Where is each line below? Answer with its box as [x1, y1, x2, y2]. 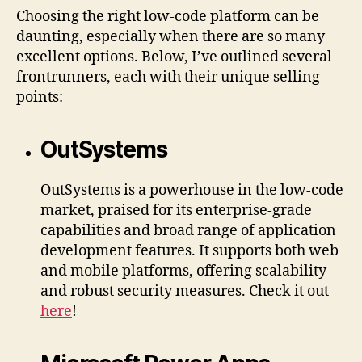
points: [16, 87, 63, 107]
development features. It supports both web [40, 241, 339, 260]
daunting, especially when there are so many [16, 27, 325, 46]
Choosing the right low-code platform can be [16, 6, 319, 26]
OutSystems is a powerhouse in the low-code [40, 180, 343, 200]
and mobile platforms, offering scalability [40, 261, 326, 280]
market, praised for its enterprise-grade [40, 200, 312, 220]
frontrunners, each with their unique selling [16, 67, 320, 86]
